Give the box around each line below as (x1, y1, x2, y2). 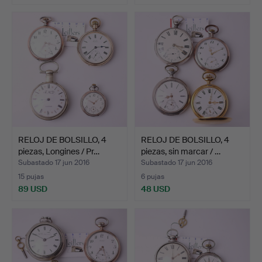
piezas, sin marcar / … (141, 146, 220, 157)
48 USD (141, 183, 170, 194)
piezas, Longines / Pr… (18, 146, 99, 157)
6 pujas (141, 171, 164, 181)
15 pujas (18, 171, 44, 181)
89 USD (18, 183, 47, 194)
